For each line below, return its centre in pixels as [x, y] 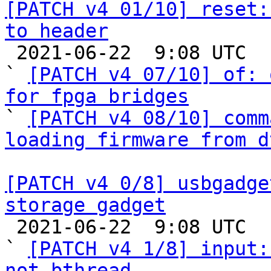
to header [57, 31]
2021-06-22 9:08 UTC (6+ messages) [11, 53]
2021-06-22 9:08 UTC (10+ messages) [11, 227]
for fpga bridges [97, 96]
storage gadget [85, 205]
